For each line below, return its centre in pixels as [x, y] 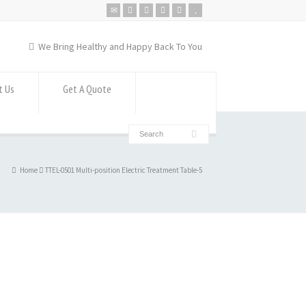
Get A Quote [87, 89]
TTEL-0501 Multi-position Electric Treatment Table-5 [124, 170]
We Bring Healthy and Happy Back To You [119, 46]
